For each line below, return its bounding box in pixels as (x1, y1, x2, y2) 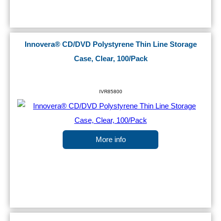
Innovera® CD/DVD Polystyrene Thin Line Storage (24, 40, 197, 49)
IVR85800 (99, 89, 122, 95)
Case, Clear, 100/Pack (74, 55, 147, 63)
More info (95, 136, 126, 144)
